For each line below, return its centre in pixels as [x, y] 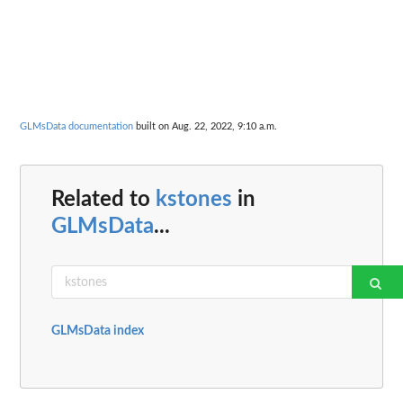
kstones [194, 200]
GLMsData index [98, 331]
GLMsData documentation [76, 126]
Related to [103, 200]
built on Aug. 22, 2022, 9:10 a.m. [205, 126]
